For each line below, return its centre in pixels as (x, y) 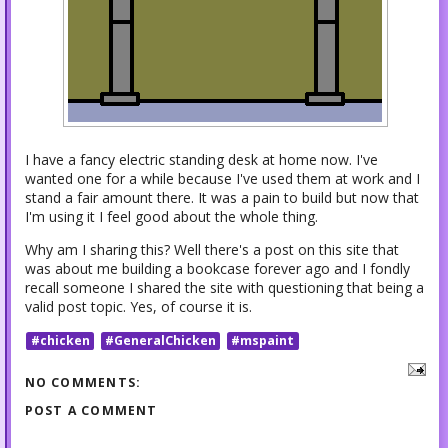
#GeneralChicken (160, 340)
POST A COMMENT (91, 411)
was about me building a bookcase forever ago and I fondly (217, 269)
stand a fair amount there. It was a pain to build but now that (221, 198)
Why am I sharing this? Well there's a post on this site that (211, 250)
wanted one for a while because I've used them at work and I (222, 179)
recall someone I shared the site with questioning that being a (224, 288)
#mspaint (263, 340)
